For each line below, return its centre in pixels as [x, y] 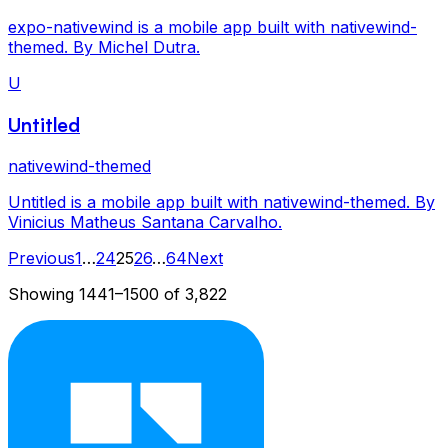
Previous [41, 257]
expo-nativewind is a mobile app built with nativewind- [212, 27]
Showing [43, 293]
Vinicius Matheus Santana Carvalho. [145, 221]
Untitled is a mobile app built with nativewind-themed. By [221, 201]
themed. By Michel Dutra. [104, 47]
